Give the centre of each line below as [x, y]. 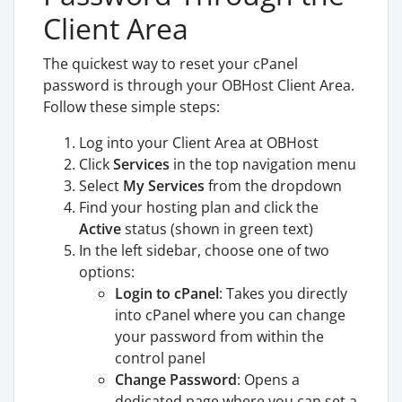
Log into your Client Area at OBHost [199, 143]
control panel [160, 358]
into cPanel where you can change [230, 315]
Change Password [176, 380]
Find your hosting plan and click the [199, 207]
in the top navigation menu [263, 164]
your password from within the [219, 336]
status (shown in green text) [217, 229]
